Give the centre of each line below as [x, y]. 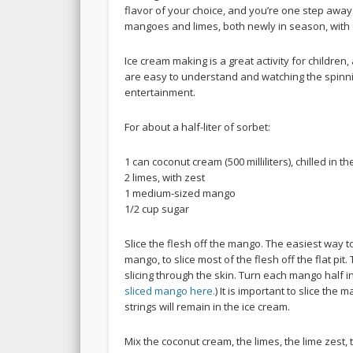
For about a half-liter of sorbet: [198, 127]
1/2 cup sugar [157, 209]
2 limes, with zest [165, 178]
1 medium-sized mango [180, 193]
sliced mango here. [170, 291]
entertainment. [160, 93]
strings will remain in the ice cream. [208, 307]
